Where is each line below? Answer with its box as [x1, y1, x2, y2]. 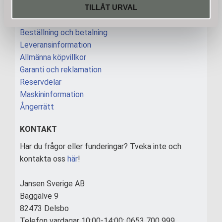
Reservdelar [20, 77, 61, 87]
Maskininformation [20, 90, 84, 100]
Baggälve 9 [20, 191, 58, 201]
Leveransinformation [20, 40, 91, 50]
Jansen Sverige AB [20, 178, 85, 188]
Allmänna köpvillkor [20, 53, 86, 62]
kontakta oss [20, 154, 67, 164]
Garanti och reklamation [20, 65, 102, 75]
